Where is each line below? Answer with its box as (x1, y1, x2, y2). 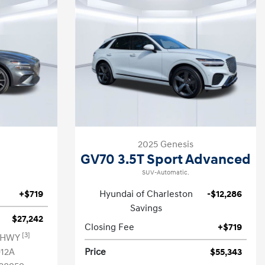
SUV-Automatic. (142, 169, 189, 177)
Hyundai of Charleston (99, 188, 193, 200)
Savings (130, 202, 162, 214)
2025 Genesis (138, 138, 193, 150)
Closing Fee (85, 221, 134, 233)
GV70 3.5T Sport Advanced (80, 151, 251, 169)
